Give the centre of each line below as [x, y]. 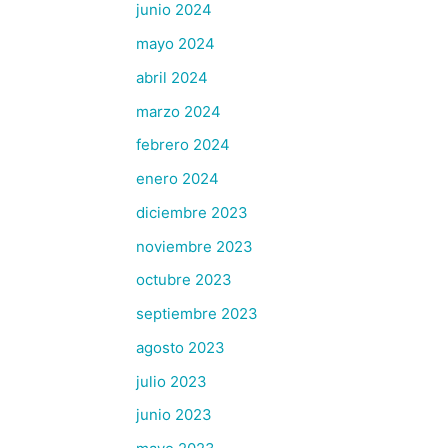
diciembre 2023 [192, 212]
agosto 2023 [180, 347]
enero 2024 [177, 178]
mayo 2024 [175, 43]
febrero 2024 [183, 145]
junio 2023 [174, 415]
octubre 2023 [184, 280]
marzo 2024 [178, 111]
